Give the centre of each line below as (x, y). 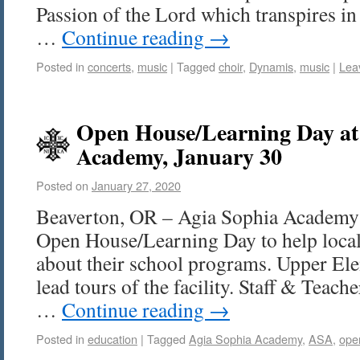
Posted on (62, 185)
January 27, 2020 (136, 185)
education (112, 339)
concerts (109, 66)
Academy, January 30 (179, 156)
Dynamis (271, 66)
